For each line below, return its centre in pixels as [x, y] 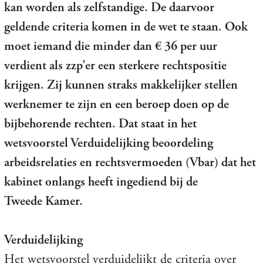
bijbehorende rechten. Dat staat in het [100, 124]
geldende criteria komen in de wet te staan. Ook [126, 27]
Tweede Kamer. [43, 201]
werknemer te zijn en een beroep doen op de [116, 104]
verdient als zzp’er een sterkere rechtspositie [115, 65]
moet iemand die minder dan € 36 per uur [110, 46]
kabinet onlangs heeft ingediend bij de [101, 182]
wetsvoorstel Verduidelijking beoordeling [108, 143]
